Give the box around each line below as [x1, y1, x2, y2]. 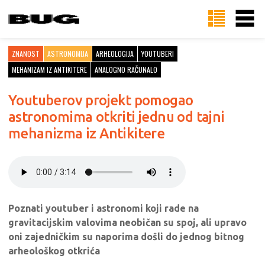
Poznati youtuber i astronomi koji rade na [8, 203, 199, 214]
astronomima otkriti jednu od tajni [8, 109, 225, 125]
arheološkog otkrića [8, 245, 100, 256]
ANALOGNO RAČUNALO [95, 64, 157, 75]
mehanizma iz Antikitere [8, 125, 165, 141]
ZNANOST [12, 49, 40, 59]
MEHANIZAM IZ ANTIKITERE [12, 64, 87, 75]
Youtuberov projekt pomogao [8, 92, 193, 108]
